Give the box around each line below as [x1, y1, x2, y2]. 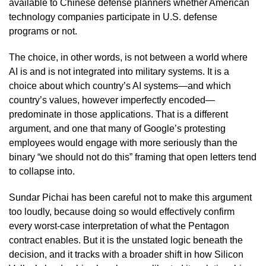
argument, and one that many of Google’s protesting [9, 123, 226, 134]
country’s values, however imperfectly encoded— [9, 94, 215, 105]
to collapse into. [9, 166, 75, 176]
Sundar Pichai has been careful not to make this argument [9, 192, 252, 202]
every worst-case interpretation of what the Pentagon [9, 220, 229, 231]
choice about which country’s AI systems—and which [9, 80, 231, 91]
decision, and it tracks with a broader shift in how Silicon [9, 249, 243, 259]
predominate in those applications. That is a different [9, 109, 228, 119]
